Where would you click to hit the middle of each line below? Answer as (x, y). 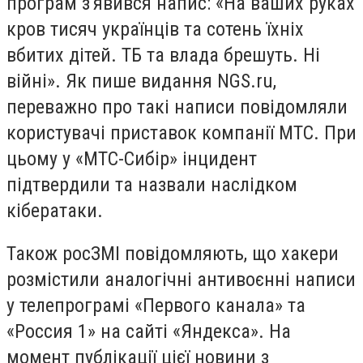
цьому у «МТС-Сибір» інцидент (132, 158)
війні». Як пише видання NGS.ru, (141, 81)
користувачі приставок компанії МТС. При (181, 132)
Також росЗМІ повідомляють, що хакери (173, 254)
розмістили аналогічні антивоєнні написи (181, 280)
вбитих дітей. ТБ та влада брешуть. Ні (163, 55)
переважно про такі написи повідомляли (177, 107)
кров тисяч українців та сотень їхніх (155, 29)
